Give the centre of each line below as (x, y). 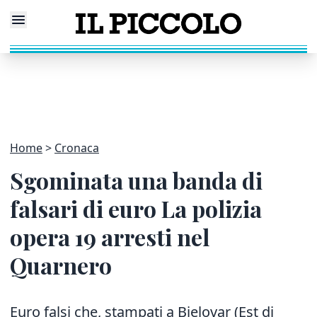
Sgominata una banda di (136, 180)
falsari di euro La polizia (136, 208)
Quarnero (61, 265)
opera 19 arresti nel (110, 237)
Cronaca (77, 148)
